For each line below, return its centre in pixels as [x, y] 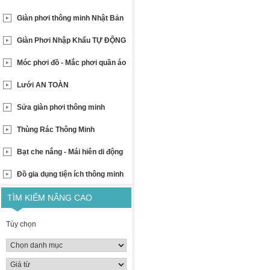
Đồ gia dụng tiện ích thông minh [70, 174]
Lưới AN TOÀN [43, 85]
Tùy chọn [21, 224]
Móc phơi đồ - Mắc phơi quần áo [71, 63]
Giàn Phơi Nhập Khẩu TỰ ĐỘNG [71, 41]
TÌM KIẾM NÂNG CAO [50, 198]
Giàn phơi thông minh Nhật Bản [70, 18]
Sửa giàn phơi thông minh [61, 108]
